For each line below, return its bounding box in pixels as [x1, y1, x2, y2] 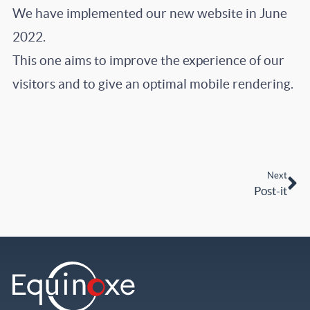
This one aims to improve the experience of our [12, 53, 284, 68]
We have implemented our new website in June [12, 6, 287, 21]
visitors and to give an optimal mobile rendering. [12, 76, 293, 91]
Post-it [254, 184, 288, 198]
